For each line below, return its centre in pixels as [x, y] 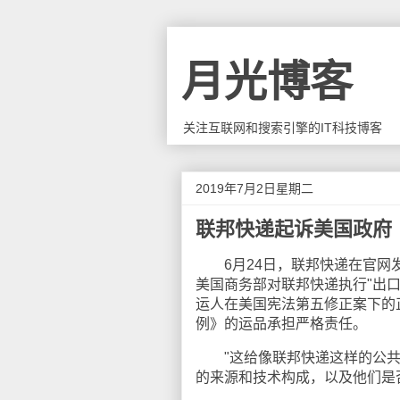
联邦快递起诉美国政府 [294, 229]
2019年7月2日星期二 [254, 188]
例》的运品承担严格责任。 [281, 324]
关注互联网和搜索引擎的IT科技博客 [283, 128]
